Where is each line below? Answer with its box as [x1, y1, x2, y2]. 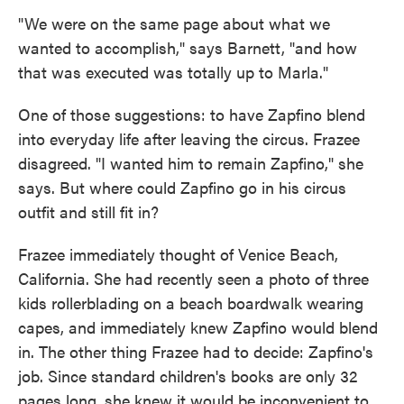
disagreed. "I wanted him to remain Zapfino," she [18, 151, 363, 175]
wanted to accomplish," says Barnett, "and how [18, 36, 357, 60]
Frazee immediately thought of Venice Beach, [18, 243, 338, 266]
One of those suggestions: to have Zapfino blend [18, 103, 365, 126]
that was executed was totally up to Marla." [18, 60, 328, 84]
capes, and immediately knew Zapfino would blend [18, 316, 378, 339]
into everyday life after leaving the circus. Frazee [18, 127, 360, 151]
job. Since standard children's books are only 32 [18, 364, 357, 388]
